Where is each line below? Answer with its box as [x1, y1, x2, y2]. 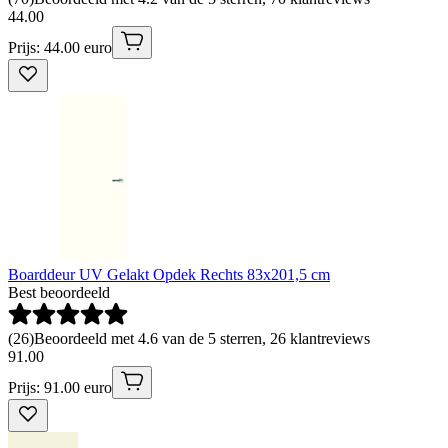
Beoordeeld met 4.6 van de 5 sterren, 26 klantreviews [34, 329, 370, 347]
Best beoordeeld [8, 283, 110, 301]
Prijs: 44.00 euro [8, 38, 112, 56]
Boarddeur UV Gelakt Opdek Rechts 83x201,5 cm [8, 265, 330, 283]
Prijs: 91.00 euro [8, 378, 112, 396]
